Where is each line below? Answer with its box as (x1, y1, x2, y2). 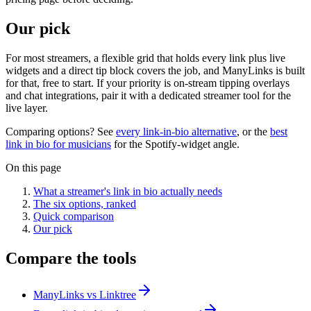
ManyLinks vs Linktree (33, 288, 136, 301)
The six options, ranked (33, 197, 136, 210)
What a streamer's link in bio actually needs (33, 185, 222, 197)
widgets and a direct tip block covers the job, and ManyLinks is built (6, 64, 305, 76)
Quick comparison (33, 210, 114, 222)
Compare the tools (6, 249, 136, 267)
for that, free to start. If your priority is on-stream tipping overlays (6, 76, 289, 89)
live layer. (6, 101, 48, 114)
